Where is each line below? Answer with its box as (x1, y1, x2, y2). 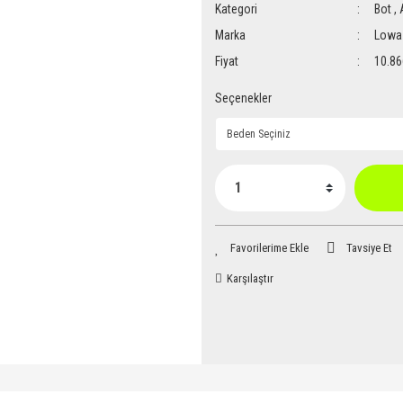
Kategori (215, 2, 257, 16)
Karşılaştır (227, 272, 273, 285)
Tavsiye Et (346, 241, 392, 255)
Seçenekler (215, 91, 272, 105)
